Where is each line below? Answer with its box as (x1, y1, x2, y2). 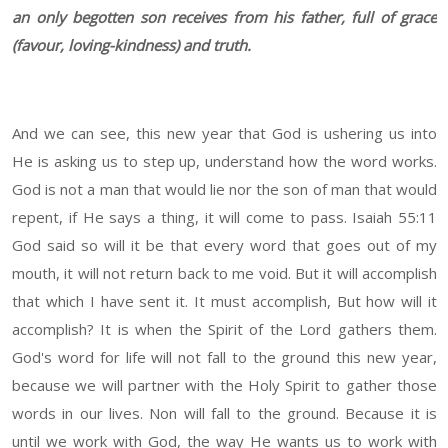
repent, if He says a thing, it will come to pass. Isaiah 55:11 (12, 207, 437, 228)
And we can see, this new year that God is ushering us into (12, 123, 437, 144)
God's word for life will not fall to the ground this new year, (12, 347, 437, 368)
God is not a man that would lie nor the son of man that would (12, 179, 437, 200)
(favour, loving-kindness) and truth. (12, 35, 251, 56)
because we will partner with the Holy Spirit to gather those (12, 375, 437, 396)
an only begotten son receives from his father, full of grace (12, 7, 437, 28)
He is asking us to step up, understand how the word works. (12, 151, 437, 172)
